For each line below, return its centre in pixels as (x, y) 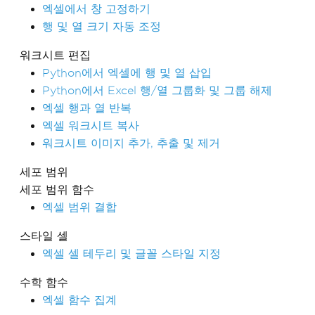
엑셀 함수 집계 (79, 300)
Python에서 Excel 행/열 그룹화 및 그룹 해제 (157, 90)
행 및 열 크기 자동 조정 (102, 26)
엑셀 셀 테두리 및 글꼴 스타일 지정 (131, 253)
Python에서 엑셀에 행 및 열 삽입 (127, 73)
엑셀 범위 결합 (79, 207)
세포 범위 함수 (57, 189)
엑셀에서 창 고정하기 (96, 9)
